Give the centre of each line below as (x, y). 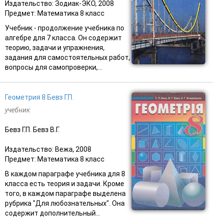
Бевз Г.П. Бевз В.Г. (32, 129)
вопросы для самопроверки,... (54, 67)
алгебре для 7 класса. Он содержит (63, 38)
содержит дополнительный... (53, 213)
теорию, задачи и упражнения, (55, 47)
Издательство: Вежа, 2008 (48, 149)
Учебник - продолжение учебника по (65, 28)
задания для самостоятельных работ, (68, 57)
